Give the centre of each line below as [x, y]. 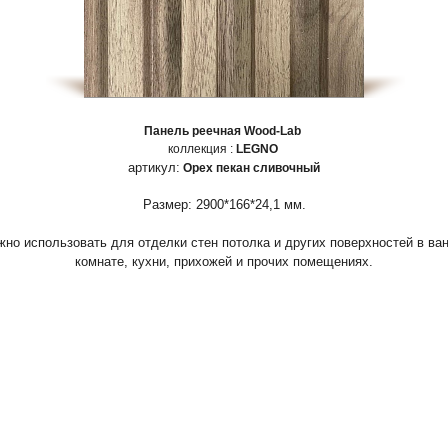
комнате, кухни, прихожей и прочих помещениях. [224, 261]
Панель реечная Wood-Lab [224, 131]
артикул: [154, 167]
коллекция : [201, 149]
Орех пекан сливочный [251, 168]
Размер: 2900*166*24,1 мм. [224, 204]
